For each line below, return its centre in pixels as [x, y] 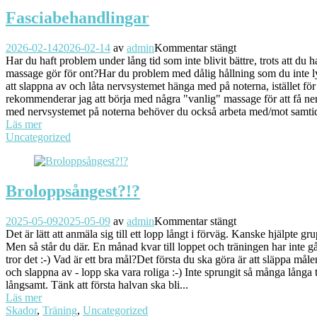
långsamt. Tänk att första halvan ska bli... [97, 284]
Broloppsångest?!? [73, 191]
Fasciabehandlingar [77, 17]
